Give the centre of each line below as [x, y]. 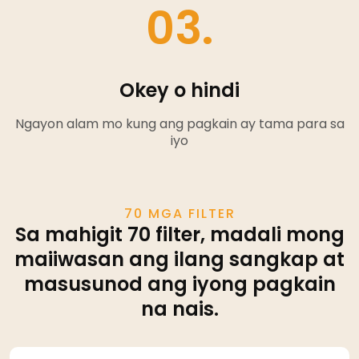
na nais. [179, 309]
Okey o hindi [179, 90]
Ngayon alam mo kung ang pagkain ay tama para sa [179, 123]
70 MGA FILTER [179, 213]
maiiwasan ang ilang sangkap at [179, 259]
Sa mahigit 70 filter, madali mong [179, 234]
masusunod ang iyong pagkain [179, 284]
